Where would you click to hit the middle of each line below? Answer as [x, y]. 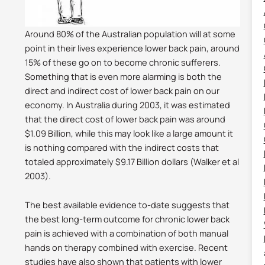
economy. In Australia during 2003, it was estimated [128, 104]
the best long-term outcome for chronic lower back [127, 219]
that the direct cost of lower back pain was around [125, 119]
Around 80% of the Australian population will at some [130, 33]
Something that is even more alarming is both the [124, 76]
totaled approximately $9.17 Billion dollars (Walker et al [132, 161]
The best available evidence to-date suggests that [127, 205]
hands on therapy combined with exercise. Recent [127, 248]
